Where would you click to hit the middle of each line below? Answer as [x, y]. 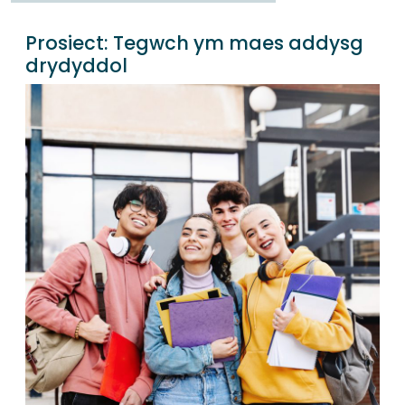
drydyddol [76, 66]
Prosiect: [69, 43]
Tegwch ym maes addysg [238, 43]
